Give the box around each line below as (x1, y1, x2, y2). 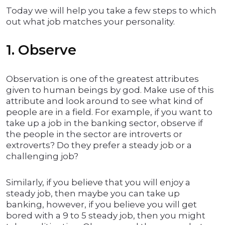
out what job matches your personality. (6, 17, 175, 27)
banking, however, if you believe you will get (6, 199, 197, 210)
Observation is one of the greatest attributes (6, 74, 199, 84)
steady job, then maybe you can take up (6, 188, 180, 199)
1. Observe (6, 42, 76, 59)
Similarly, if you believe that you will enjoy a (6, 177, 190, 188)
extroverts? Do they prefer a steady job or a (6, 140, 192, 151)
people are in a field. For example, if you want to (6, 107, 212, 118)
